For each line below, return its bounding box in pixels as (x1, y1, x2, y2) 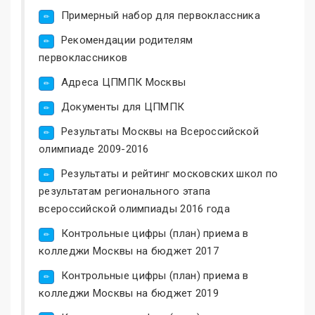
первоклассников (39, 51, 128, 64)
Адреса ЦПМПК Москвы (60, 75, 186, 89)
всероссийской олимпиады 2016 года (39, 202, 230, 215)
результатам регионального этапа (39, 184, 211, 198)
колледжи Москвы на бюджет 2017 (39, 244, 219, 257)
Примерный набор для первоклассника (60, 8, 260, 22)
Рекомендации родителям (60, 33, 193, 46)
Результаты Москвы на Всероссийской (60, 124, 259, 138)
